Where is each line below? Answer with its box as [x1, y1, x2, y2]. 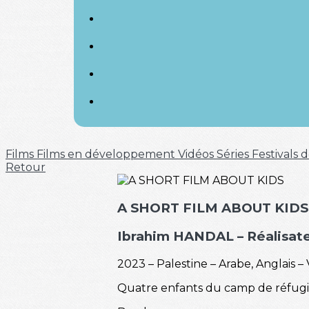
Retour [6, 161, 46, 174]
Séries [217, 148, 252, 161]
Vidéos [178, 148, 217, 161]
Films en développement [37, 148, 178, 161]
